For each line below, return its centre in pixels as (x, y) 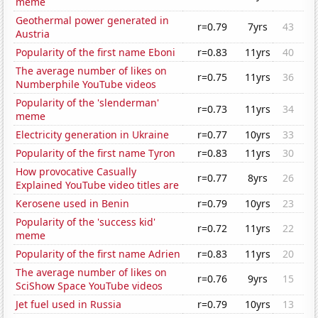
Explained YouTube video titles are (98, 185)
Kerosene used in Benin (73, 204)
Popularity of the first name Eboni (96, 53)
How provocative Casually (76, 172)
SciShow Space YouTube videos (89, 286)
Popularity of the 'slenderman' (88, 103)
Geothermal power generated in (93, 21)
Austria (33, 34)
